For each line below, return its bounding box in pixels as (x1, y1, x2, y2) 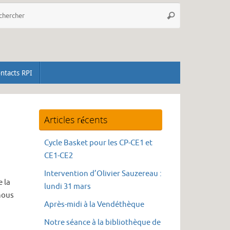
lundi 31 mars (44, 182, 91, 192)
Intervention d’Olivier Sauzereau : (44, 169, 162, 179)
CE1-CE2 (44, 151, 73, 161)
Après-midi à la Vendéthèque (44, 200, 144, 210)
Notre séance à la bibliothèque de (44, 218, 161, 228)
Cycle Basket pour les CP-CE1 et (44, 138, 152, 148)
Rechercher (164, 10, 206, 20)
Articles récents (44, 113, 107, 126)
